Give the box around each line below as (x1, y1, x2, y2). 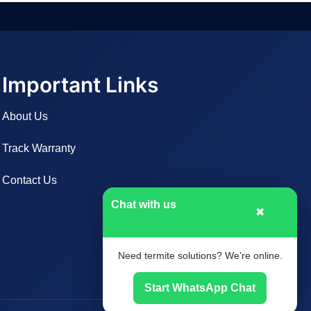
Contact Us (1, 174, 57, 186)
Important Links (1, 72, 158, 97)
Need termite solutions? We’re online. (117, 250, 283, 261)
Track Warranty (1, 142, 76, 154)
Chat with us (111, 199, 176, 210)
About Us (1, 110, 48, 122)
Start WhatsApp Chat (144, 282, 255, 294)
